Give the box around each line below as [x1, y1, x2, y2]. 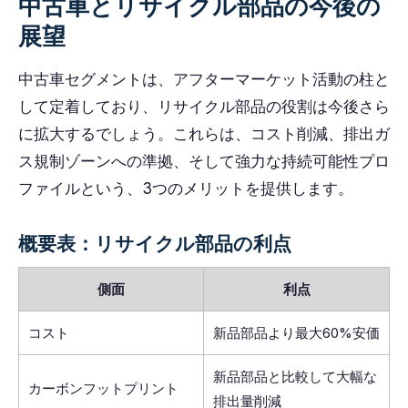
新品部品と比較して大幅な [213, 368, 377, 385]
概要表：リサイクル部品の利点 [18, 232, 291, 255]
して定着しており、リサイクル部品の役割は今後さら [18, 97, 390, 116]
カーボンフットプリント [28, 380, 178, 397]
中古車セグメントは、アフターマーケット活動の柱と [18, 70, 390, 88]
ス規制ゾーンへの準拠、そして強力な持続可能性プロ [18, 152, 390, 170]
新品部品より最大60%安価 [213, 324, 380, 342]
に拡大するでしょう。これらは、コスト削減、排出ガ [18, 125, 390, 143]
